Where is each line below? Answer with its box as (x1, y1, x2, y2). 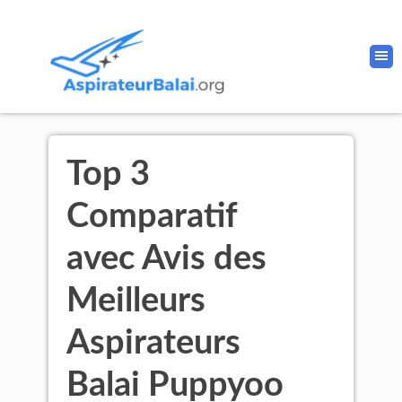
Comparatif (66, 199, 237, 233)
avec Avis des (66, 241, 267, 275)
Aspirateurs (66, 326, 240, 360)
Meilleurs (66, 284, 205, 318)
